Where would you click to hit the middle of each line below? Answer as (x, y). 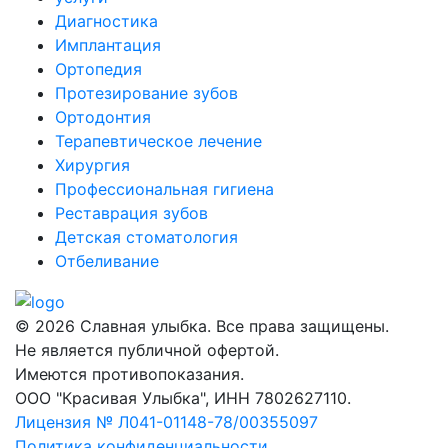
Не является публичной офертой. (147, 350)
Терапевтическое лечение (158, 140)
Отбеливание (107, 260)
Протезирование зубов (146, 92)
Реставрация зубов (131, 212)
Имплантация (108, 44)
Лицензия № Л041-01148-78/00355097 (166, 422)
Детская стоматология (146, 236)
